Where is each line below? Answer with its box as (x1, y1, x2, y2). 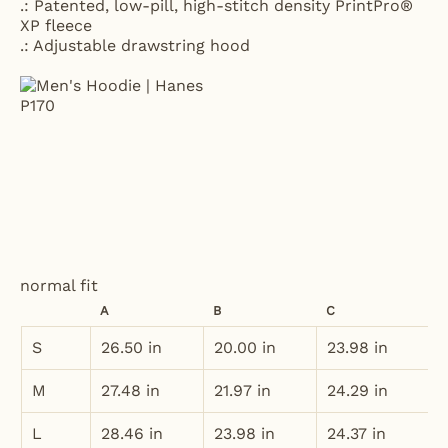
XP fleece (20, 15, 92, 35)
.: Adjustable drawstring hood (20, 35, 250, 55)
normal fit (20, 275, 98, 295)
